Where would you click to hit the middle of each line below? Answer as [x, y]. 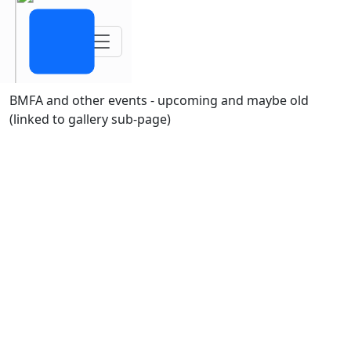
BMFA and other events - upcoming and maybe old [159, 100]
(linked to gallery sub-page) [90, 119]
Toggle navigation [152, 36]
